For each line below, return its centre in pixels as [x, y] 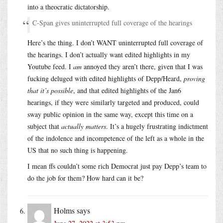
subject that [44, 126]
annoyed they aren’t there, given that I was [142, 66]
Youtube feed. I [50, 66]
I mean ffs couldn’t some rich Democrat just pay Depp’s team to [117, 166]
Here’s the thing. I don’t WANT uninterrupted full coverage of [115, 42]
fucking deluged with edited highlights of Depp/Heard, [106, 78]
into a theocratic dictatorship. [68, 6]
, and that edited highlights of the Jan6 [127, 90]
